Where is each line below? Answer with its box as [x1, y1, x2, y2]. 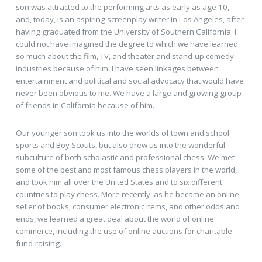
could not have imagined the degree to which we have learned [15, 38, 238, 49]
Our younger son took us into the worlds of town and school [15, 127, 229, 139]
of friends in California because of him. [15, 99, 154, 111]
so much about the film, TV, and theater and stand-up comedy [15, 50, 234, 61]
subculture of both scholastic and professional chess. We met [15, 152, 235, 163]
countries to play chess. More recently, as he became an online [15, 189, 239, 200]
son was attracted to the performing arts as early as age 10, [15, 1, 229, 12]
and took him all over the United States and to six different [15, 177, 222, 188]
